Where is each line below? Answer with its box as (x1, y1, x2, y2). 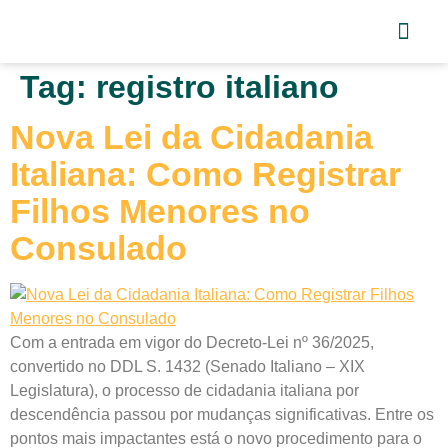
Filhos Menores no (10, 192, 310, 230)
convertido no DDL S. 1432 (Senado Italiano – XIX (10, 358, 365, 375)
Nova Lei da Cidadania (10, 118, 373, 156)
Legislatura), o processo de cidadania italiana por (10, 382, 359, 399)
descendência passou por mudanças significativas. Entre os (10, 406, 434, 423)
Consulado (10, 229, 187, 267)
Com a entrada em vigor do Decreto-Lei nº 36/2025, (10, 334, 374, 351)
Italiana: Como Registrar (10, 155, 401, 193)
